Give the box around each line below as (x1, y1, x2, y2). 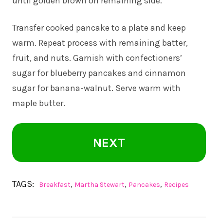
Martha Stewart (74, 180, 125, 189)
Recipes (164, 180, 189, 189)
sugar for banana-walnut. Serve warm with (12, 82, 181, 93)
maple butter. (12, 97, 65, 109)
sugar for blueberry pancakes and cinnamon (12, 67, 186, 78)
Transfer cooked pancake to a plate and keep (12, 22, 186, 33)
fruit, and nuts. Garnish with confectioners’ (12, 52, 182, 63)
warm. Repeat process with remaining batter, (12, 37, 188, 48)
